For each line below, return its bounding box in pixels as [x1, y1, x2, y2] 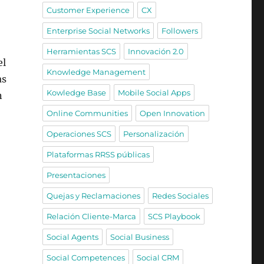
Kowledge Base [46, 87, 106, 97]
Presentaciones [46, 170, 105, 180]
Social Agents [46, 232, 98, 242]
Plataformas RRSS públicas [46, 149, 150, 159]
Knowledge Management [46, 67, 146, 77]
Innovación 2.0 [127, 46, 184, 56]
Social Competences [46, 252, 125, 262]
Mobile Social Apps [117, 87, 190, 97]
